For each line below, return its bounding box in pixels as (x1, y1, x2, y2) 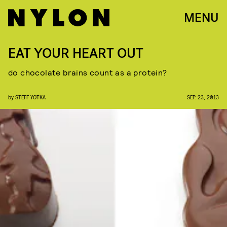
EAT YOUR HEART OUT (8, 45, 143, 62)
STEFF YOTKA (15, 94, 46, 100)
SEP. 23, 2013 (187, 94, 219, 100)
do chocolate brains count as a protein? (8, 67, 167, 77)
